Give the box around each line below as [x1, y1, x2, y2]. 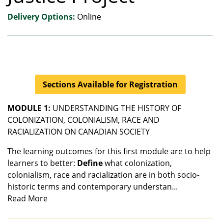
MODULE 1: [7, 103, 51, 113]
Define [77, 158, 103, 168]
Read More [7, 193, 48, 204]
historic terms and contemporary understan [7, 181, 172, 192]
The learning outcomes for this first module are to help [7, 146, 211, 157]
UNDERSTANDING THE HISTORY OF [51, 103, 181, 113]
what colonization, [103, 158, 172, 168]
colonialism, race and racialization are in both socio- [7, 169, 199, 180]
